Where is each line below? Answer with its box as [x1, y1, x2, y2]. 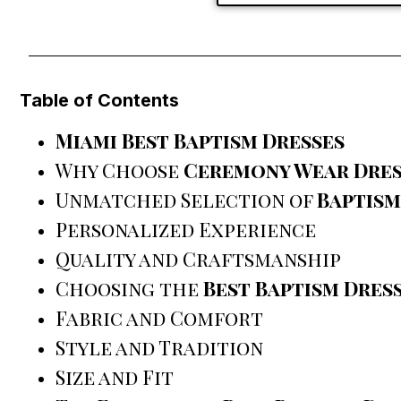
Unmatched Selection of [55, 186, 317, 214]
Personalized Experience [55, 216, 316, 243]
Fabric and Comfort [55, 304, 263, 332]
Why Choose [55, 157, 183, 184]
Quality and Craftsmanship [55, 245, 341, 273]
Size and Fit [55, 363, 174, 391]
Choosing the [55, 275, 203, 303]
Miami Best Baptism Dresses [55, 127, 345, 155]
